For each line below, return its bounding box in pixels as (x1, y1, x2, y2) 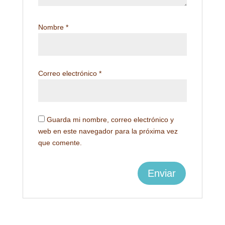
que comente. (38, 138, 82, 147)
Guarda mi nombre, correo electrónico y (46, 115, 174, 124)
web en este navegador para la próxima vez (38, 127, 178, 135)
